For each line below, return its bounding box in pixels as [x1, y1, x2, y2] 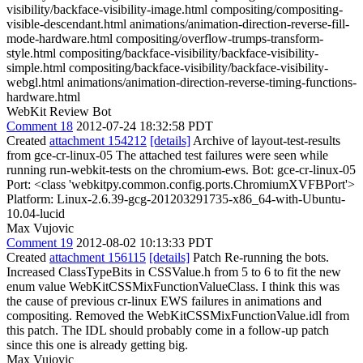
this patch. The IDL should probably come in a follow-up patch [6, 322, 329, 337]
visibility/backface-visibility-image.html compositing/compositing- [6, 2, 343, 16]
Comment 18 [6, 118, 73, 133]
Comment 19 [6, 235, 73, 250]
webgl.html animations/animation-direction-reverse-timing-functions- [6, 75, 357, 89]
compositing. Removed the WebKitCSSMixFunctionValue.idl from [6, 308, 349, 322]
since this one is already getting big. [6, 337, 188, 352]
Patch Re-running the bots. [190, 250, 329, 264]
